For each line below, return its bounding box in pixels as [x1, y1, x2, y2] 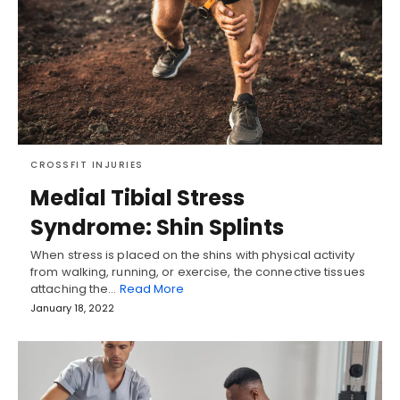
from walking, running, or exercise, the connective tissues [30, 263, 365, 281]
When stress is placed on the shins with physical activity [30, 246, 354, 264]
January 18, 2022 [30, 301, 114, 316]
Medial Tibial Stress [30, 183, 245, 213]
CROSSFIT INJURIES [30, 158, 144, 172]
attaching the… [30, 280, 120, 298]
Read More [119, 280, 185, 298]
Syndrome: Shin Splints [30, 212, 284, 243]
